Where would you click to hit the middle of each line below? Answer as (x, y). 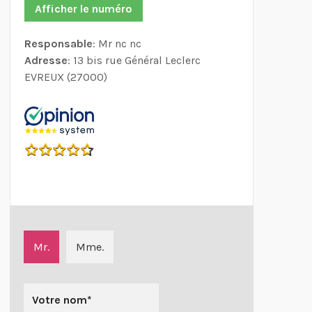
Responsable (58, 44)
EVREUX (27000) (66, 77)
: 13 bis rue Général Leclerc (134, 61)
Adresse (46, 61)
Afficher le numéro (84, 9)
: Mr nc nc (117, 44)
